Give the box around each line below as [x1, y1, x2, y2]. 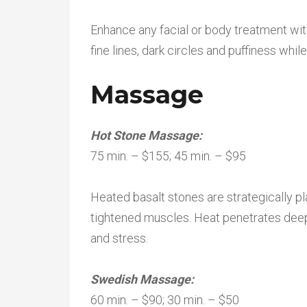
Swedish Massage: [90, 272, 194, 286]
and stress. [90, 231, 148, 245]
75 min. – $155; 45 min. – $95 [90, 149, 246, 163]
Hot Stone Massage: [90, 128, 202, 143]
